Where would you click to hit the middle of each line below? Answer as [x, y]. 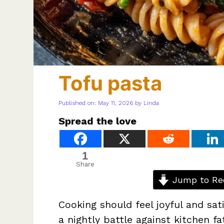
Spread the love [97, 121]
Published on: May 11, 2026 [96, 103]
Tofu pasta [110, 83]
